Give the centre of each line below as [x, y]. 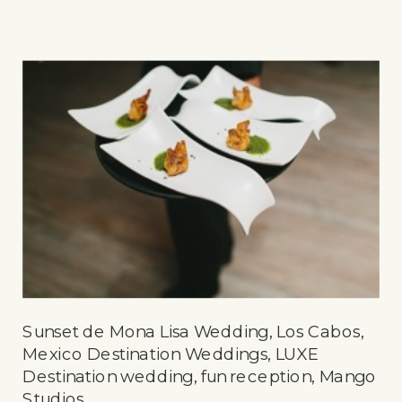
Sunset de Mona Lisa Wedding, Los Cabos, [193, 331]
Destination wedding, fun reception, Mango [200, 376]
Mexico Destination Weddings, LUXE [170, 354]
